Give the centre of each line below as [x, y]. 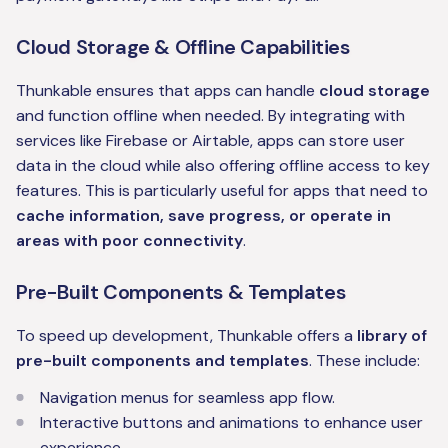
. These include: [364, 361]
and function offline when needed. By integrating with [210, 116]
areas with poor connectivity [129, 241]
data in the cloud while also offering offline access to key [223, 166]
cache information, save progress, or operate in [203, 216]
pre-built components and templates [162, 361]
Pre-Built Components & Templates [181, 292]
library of [392, 336]
